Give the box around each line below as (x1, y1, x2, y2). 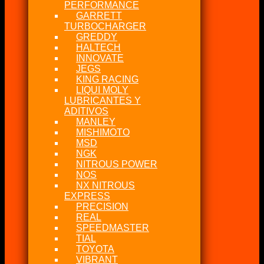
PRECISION (76, 201, 128, 212)
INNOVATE (76, 52, 124, 63)
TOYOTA (76, 243, 114, 254)
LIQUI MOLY (76, 84, 128, 95)
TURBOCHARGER (64, 21, 146, 31)
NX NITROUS (76, 180, 135, 190)
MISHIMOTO (76, 127, 130, 137)
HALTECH (76, 42, 121, 52)
